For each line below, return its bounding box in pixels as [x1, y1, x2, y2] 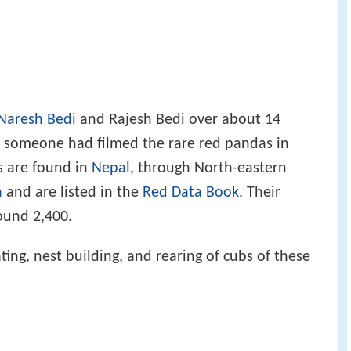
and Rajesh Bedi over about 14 [76, 111, 280, 128]
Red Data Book [143, 184, 239, 201]
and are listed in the [2, 184, 143, 201]
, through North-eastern [130, 160, 287, 176]
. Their [239, 184, 280, 201]
